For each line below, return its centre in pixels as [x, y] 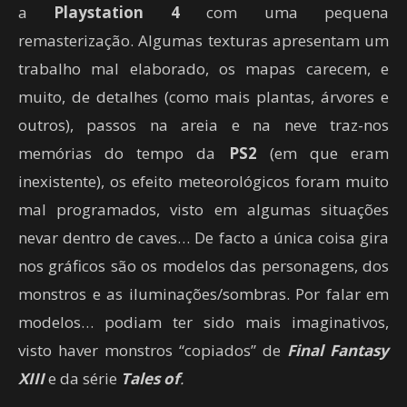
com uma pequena [284, 13]
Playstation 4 [117, 13]
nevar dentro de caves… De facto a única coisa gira [203, 238]
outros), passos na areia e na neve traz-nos [203, 125]
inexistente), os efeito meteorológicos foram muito [203, 182]
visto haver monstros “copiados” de [153, 351]
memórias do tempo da [124, 154]
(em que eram [323, 154]
